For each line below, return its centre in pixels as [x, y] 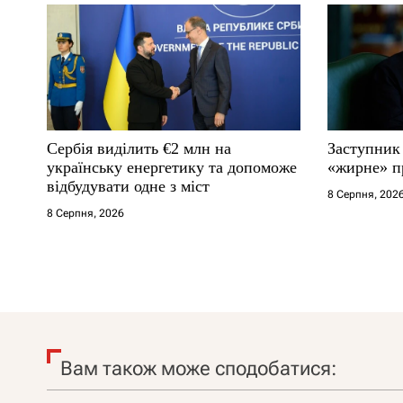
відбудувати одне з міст [128, 186]
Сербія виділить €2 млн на [139, 148]
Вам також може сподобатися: [198, 368]
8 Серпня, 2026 [85, 213]
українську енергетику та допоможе [172, 167]
